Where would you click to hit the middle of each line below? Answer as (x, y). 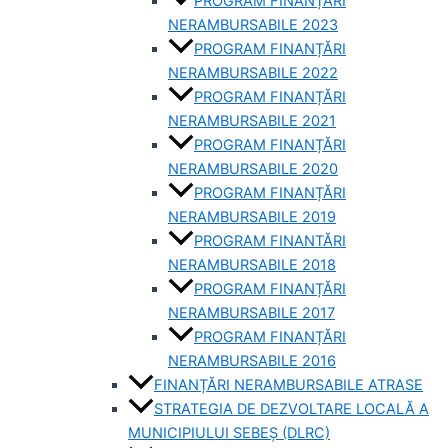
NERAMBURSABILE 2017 (251, 313)
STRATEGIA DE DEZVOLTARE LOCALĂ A (291, 409)
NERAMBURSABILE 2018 (252, 265)
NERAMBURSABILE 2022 (253, 73)
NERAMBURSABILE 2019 (252, 217)
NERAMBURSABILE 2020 (253, 169)
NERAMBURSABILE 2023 (253, 25)
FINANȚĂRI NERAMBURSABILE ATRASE (288, 385)
